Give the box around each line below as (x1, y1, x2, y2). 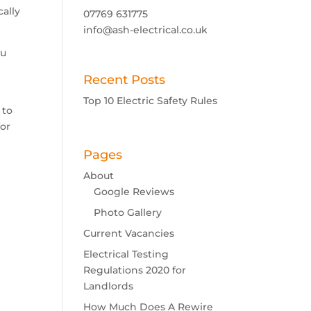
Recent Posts (83, 72, 166, 87)
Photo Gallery (94, 206, 162, 219)
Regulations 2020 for (83, 264, 187, 277)
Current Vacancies (83, 227, 175, 240)
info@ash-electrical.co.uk (83, 23, 208, 36)
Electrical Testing (83, 248, 169, 261)
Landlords (83, 280, 134, 293)
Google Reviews (94, 185, 175, 199)
